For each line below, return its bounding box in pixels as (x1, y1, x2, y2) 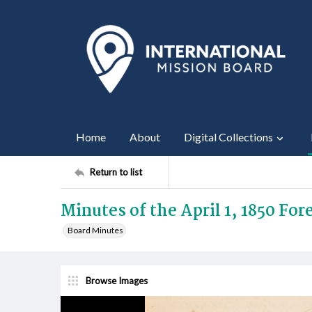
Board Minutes (68, 225, 123, 235)
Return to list (90, 166, 142, 178)
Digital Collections (184, 130, 273, 143)
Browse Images (86, 274, 148, 286)
